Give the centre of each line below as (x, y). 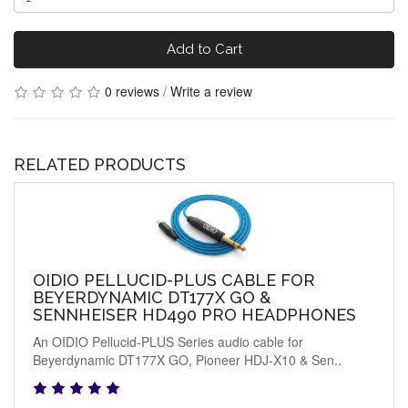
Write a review (211, 91)
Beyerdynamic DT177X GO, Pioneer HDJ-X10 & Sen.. (187, 360)
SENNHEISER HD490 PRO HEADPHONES (194, 315)
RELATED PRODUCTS (100, 165)
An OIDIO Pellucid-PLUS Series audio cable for (168, 342)
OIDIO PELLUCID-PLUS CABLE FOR (174, 280)
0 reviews (132, 91)
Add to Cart (204, 49)
